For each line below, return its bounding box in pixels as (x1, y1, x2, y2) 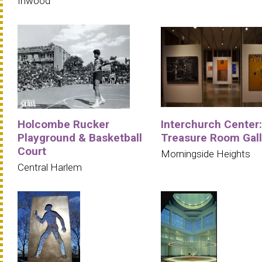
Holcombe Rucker (18, 117, 109, 131)
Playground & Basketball (18, 130, 142, 144)
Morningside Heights (161, 147, 250, 160)
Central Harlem (18, 161, 82, 173)
